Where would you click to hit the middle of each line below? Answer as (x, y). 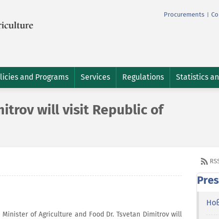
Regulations (143, 77)
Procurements (184, 15)
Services (95, 77)
